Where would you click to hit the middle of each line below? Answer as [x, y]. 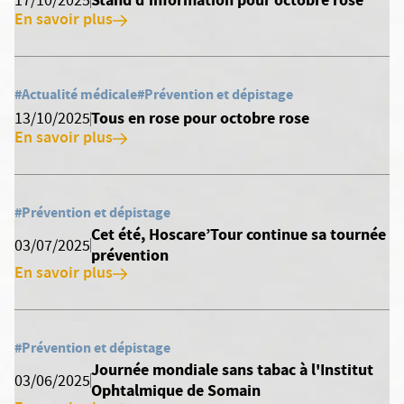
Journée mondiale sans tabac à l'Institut [232, 370]
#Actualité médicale [76, 94]
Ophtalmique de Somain [175, 390]
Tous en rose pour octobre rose [200, 118]
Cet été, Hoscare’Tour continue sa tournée [238, 234]
